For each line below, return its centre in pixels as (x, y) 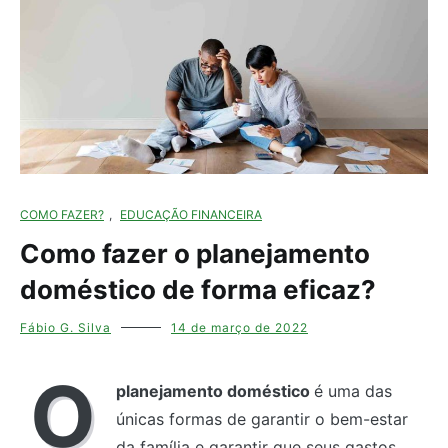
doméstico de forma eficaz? (198, 290)
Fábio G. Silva (65, 328)
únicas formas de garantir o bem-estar (262, 419)
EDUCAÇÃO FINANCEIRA (191, 215)
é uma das (353, 391)
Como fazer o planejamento (195, 254)
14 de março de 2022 (239, 328)
